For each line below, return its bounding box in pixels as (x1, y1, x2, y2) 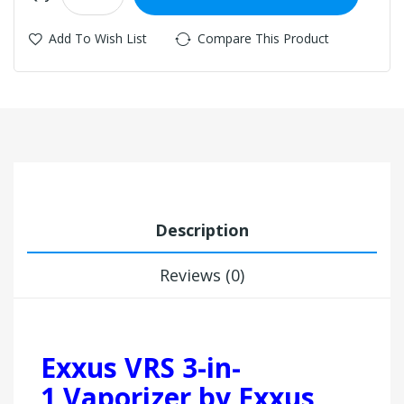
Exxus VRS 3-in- (41, 348, 241, 386)
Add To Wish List (49, 29, 147, 47)
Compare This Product (197, 29, 329, 47)
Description (155, 218, 249, 241)
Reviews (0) (160, 263, 244, 286)
